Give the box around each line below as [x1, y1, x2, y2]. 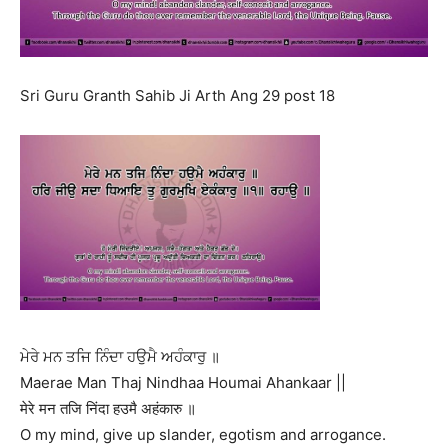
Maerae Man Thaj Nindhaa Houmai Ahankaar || [20, 372, 346, 392]
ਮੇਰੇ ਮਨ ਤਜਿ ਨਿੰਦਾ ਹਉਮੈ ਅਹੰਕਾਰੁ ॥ [20, 346, 220, 366]
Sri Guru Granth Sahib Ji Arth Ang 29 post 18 [20, 86, 335, 106]
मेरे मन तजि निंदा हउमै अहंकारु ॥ [20, 398, 196, 418]
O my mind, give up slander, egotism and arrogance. [20, 424, 386, 444]
